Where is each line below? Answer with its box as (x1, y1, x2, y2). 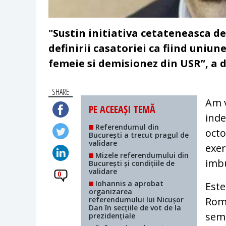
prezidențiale (89, 211, 136, 221)
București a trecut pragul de (89, 130, 189, 140)
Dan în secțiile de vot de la (89, 203, 182, 213)
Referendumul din (93, 122, 159, 132)
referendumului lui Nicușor (89, 195, 184, 205)
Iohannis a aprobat (93, 179, 164, 189)
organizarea (89, 187, 133, 197)
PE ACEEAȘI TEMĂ (89, 102, 156, 117)
